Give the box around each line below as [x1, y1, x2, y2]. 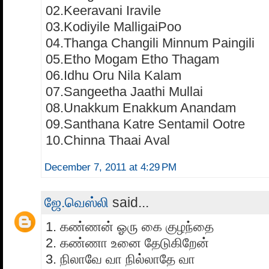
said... [109, 195, 149, 211]
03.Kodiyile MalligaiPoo [46, 19, 181, 35]
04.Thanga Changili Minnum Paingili [46, 35, 255, 51]
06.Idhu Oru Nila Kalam [46, 68, 181, 83]
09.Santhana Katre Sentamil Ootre [46, 116, 245, 132]
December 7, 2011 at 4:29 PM [44, 162, 177, 174]
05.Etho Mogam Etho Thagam [46, 52, 219, 67]
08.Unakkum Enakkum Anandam [46, 100, 236, 116]
